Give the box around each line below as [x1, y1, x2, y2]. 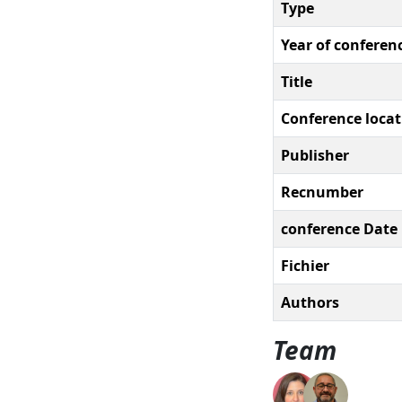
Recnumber [281, 181, 363, 202]
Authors [281, 292, 339, 312]
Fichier [281, 255, 329, 275]
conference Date [281, 218, 398, 239]
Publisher [281, 144, 349, 165]
